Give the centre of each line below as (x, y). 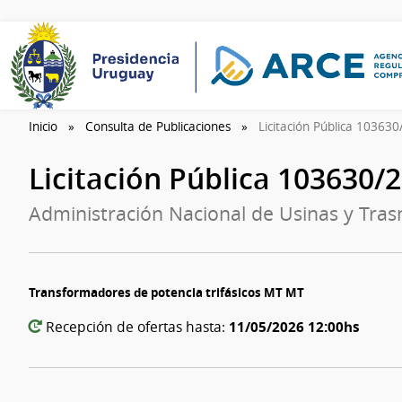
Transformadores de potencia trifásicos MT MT (166, 292)
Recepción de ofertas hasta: (135, 327)
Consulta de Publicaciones (158, 127)
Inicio (43, 127)
